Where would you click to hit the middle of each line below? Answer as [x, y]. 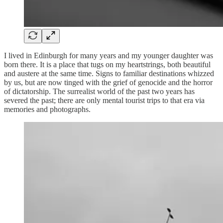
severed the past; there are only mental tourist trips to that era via [104, 100]
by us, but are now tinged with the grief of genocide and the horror [108, 82]
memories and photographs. [47, 109]
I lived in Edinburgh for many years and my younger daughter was [109, 55]
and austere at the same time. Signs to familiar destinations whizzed [109, 73]
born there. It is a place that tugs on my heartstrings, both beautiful [107, 64]
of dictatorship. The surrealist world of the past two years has [99, 91]
